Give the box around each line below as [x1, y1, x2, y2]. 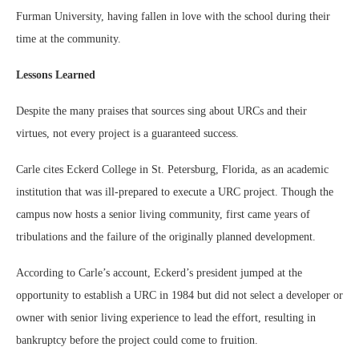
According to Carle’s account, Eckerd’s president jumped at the [16, 267, 302, 279]
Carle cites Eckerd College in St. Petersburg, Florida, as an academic [16, 163, 329, 175]
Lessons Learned [16, 69, 95, 81]
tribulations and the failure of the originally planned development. [16, 231, 319, 243]
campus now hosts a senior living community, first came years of [16, 208, 310, 220]
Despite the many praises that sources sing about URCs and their [16, 105, 307, 117]
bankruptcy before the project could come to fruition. [16, 334, 261, 346]
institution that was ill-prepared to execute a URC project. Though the [16, 186, 333, 198]
